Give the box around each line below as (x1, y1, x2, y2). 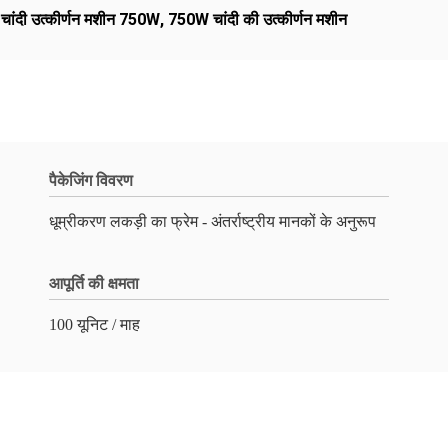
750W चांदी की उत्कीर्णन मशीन (168, 10, 347, 29)
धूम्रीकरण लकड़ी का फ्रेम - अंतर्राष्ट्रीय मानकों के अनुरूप (49, 213, 376, 230)
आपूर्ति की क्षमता (49, 275, 139, 292)
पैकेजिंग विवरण (49, 172, 133, 189)
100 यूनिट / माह (49, 316, 140, 333)
